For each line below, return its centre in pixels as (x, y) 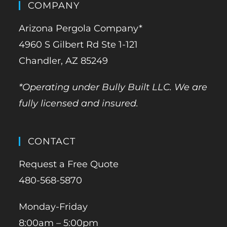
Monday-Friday (53, 207)
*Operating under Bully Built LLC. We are (113, 87)
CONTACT (52, 142)
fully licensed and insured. (79, 104)
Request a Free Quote (69, 164)
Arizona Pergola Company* (81, 29)
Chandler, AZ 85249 (64, 61)
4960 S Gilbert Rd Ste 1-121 (79, 45)
